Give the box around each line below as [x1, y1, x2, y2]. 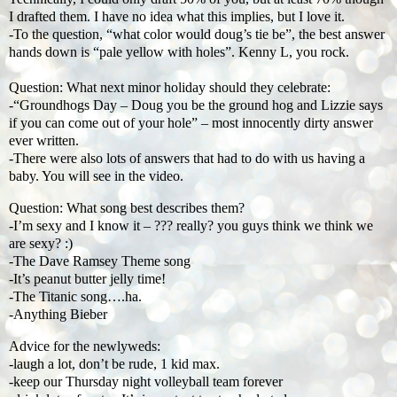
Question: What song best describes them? [9, 200, 245, 216]
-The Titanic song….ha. [9, 289, 142, 305]
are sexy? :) [9, 236, 73, 252]
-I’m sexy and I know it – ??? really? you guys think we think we [9, 218, 373, 234]
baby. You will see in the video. [9, 168, 183, 184]
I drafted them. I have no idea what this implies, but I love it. [9, 9, 345, 25]
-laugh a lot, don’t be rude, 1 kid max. [9, 356, 220, 371]
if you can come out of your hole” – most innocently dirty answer [9, 115, 373, 131]
